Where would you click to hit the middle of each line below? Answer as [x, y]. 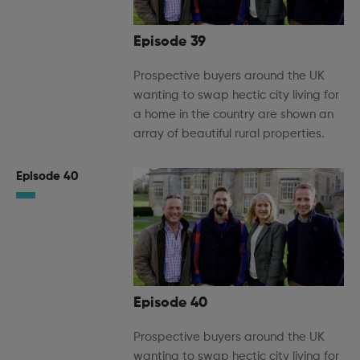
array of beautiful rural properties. [229, 133]
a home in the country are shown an [233, 114]
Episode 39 [170, 41]
